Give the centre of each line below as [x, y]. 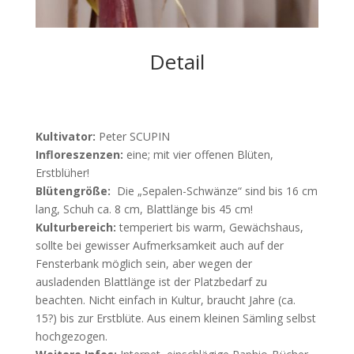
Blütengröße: [73, 190]
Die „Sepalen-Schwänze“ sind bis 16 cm [214, 190]
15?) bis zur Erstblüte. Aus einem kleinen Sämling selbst [175, 318]
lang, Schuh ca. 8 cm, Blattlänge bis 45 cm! [144, 209]
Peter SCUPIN [132, 136]
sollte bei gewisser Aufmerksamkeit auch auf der [159, 245]
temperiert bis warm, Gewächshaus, [209, 227]
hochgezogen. [71, 336]
